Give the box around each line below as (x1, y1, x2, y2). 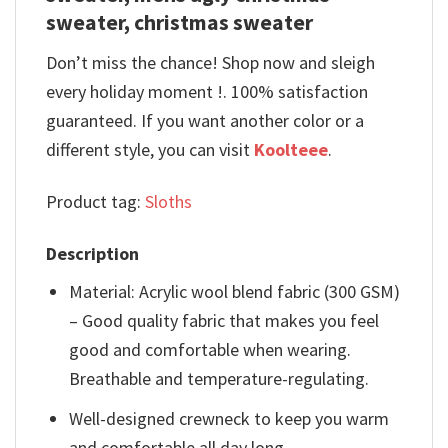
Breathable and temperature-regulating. (69, 367, 370, 391)
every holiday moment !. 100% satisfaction (46, 79, 368, 103)
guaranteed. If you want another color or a (46, 108, 364, 132)
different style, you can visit (46, 137, 254, 161)
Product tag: (46, 190, 145, 213)
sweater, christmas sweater (46, 8, 313, 36)
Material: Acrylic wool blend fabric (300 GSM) (69, 280, 401, 304)
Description (46, 242, 139, 266)
